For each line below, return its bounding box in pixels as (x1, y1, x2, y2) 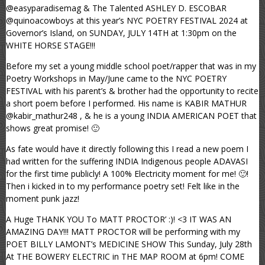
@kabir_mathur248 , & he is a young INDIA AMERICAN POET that (6, 110, 257, 122)
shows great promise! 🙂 (6, 122, 99, 134)
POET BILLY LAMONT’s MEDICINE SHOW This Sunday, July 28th (6, 238, 252, 250)
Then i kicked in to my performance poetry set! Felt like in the (6, 180, 240, 192)
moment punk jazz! (6, 193, 79, 205)
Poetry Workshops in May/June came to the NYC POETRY (6, 73, 227, 85)
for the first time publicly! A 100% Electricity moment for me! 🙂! (6, 168, 248, 180)
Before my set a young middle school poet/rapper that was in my (6, 60, 256, 72)
